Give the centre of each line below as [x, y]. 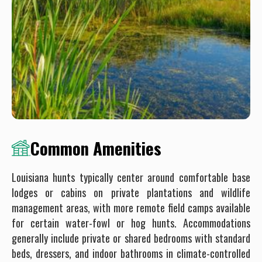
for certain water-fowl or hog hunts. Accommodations [131, 223]
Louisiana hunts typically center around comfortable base [131, 177]
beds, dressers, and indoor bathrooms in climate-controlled [131, 253]
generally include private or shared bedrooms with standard [131, 238]
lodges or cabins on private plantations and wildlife [131, 192]
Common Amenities [96, 148]
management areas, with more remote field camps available [131, 207]
